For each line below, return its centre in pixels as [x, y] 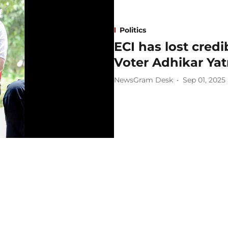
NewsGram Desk [144, 80]
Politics [133, 30]
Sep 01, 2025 [204, 80]
